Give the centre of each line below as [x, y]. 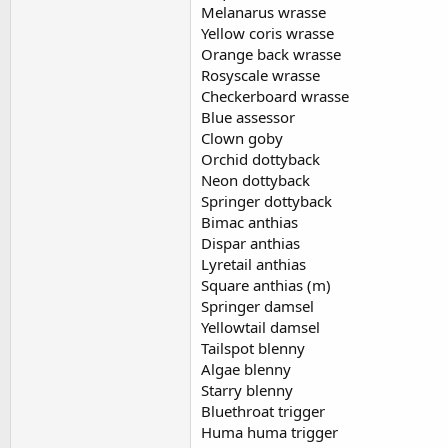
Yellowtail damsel [260, 327]
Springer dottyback [266, 201]
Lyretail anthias [253, 264]
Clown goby [242, 138]
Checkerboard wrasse [275, 96]
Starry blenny [247, 390]
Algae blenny [246, 369]
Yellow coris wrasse [267, 33]
